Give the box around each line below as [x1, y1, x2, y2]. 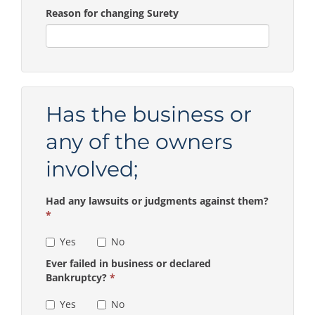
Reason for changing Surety [46, 6, 179, 20]
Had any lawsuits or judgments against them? [46, 193, 269, 207]
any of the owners [46, 128, 233, 155]
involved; [46, 155, 138, 182]
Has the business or [46, 101, 252, 127]
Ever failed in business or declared [46, 256, 211, 270]
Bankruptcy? [46, 270, 110, 284]
